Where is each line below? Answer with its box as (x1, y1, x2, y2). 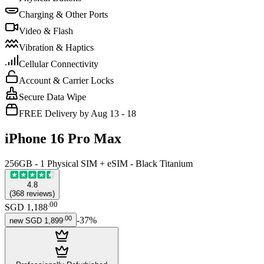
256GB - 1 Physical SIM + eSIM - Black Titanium (5, 158, 193, 169)
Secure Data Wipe (19, 91, 86, 102)
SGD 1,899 (25, 216, 63, 226)
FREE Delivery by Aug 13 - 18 (19, 108, 136, 118)
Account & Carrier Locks (19, 75, 114, 85)
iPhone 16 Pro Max (5, 130, 121, 146)
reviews (27, 189, 52, 198)
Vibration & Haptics (19, 42, 94, 52)
